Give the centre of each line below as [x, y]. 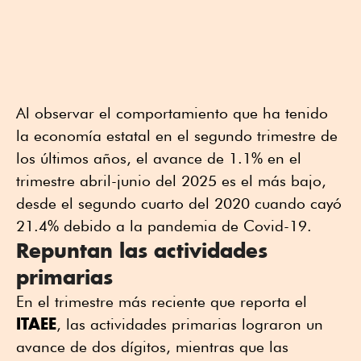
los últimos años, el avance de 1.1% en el [159, 158]
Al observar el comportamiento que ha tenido [172, 113]
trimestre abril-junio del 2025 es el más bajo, [171, 181]
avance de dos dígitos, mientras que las [152, 347]
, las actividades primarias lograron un [190, 324]
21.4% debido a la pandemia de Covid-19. [164, 226]
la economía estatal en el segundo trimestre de [177, 136]
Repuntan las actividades [142, 251]
